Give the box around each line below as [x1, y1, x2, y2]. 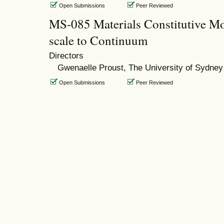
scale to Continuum [49, 31, 147, 48]
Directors [49, 50, 83, 61]
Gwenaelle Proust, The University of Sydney [57, 62, 223, 72]
